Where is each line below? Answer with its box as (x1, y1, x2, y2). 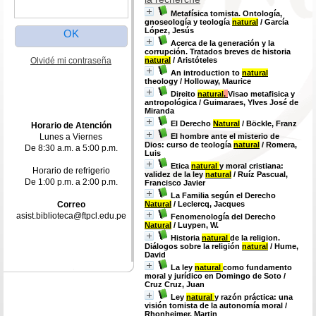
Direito (171, 90, 197, 98)
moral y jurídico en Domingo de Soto (145, 272, 281, 280)
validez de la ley (145, 170, 205, 178)
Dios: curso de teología (145, 140, 233, 149)
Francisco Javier (145, 178, 205, 187)
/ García (258, 18, 288, 26)
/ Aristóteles (171, 56, 217, 64)
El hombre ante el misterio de (171, 132, 279, 140)
